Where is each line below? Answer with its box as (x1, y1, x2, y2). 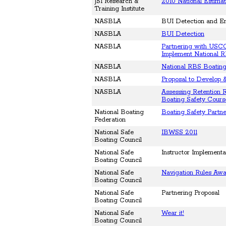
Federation (94, 116, 126, 124)
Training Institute (94, 5, 144, 13)
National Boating (94, 108, 144, 117)
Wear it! (161, 209, 184, 217)
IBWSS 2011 (161, 129, 197, 137)
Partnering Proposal (161, 189, 219, 197)
